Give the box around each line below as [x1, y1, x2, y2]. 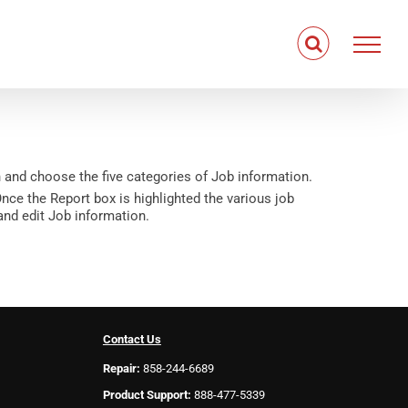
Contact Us [102, 332, 161, 346]
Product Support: [102, 388, 191, 402]
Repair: [102, 362, 140, 375]
